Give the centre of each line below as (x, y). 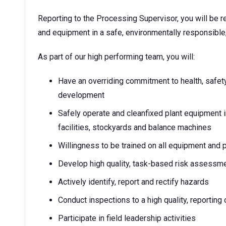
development (81, 95)
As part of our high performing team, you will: (117, 57)
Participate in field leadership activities (127, 218)
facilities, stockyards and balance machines (135, 127)
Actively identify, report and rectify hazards (134, 182)
